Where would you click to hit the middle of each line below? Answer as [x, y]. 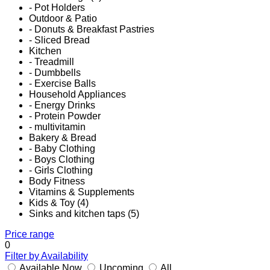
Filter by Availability [46, 256]
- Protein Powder [65, 116]
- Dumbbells [55, 73]
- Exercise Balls [62, 84]
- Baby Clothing [62, 149]
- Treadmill [52, 62]
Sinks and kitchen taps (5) [84, 214]
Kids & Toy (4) [59, 203]
